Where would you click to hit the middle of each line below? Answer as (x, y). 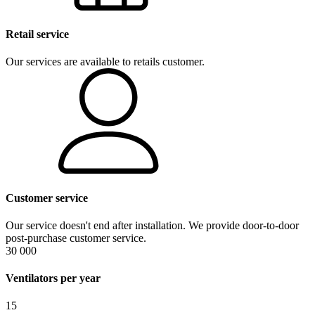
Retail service (37, 34)
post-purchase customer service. (76, 238)
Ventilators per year (53, 278)
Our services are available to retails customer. (105, 62)
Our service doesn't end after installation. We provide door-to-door (152, 225)
